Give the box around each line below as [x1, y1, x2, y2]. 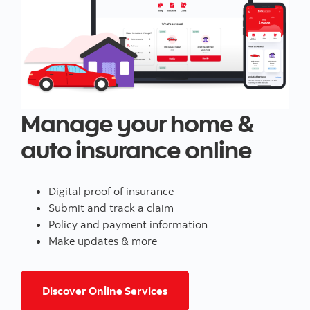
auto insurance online [21, 134, 252, 165]
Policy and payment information [48, 217, 210, 232]
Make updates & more [48, 234, 160, 248]
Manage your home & [21, 107, 253, 138]
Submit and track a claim [48, 201, 176, 215]
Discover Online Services [42, 284, 167, 298]
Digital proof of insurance [48, 184, 176, 199]
